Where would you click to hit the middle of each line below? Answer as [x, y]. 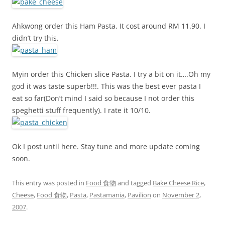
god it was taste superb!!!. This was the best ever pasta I [106, 86]
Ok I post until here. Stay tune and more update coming [106, 146]
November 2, [182, 195]
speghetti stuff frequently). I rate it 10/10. [81, 110]
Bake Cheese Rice [178, 183]
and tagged [134, 183]
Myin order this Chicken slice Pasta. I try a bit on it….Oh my [111, 74]
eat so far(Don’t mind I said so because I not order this [103, 98]
